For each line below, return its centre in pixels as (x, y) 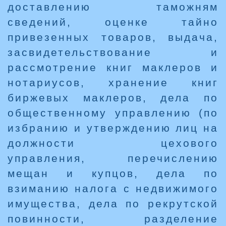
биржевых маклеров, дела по (113, 98)
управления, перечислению (113, 158)
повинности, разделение (113, 219)
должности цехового (113, 143)
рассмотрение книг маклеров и (113, 68)
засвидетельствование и (113, 52)
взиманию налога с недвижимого (113, 189)
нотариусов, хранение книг (113, 83)
